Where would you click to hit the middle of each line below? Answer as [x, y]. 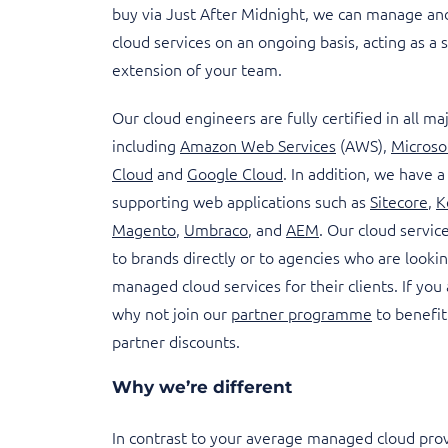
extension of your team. [197, 69]
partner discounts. [176, 341]
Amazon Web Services [258, 145]
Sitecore [399, 201]
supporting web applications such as [241, 201]
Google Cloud [235, 173]
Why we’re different [202, 387]
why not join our [171, 313]
